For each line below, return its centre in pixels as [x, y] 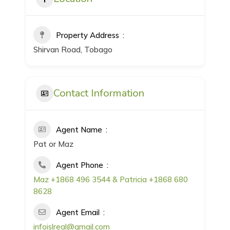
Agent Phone [80, 165]
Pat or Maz [54, 144]
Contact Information [99, 93]
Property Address [88, 35]
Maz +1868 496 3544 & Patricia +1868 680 [111, 180]
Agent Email [78, 213]
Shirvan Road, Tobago [73, 50]
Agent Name [79, 130]
